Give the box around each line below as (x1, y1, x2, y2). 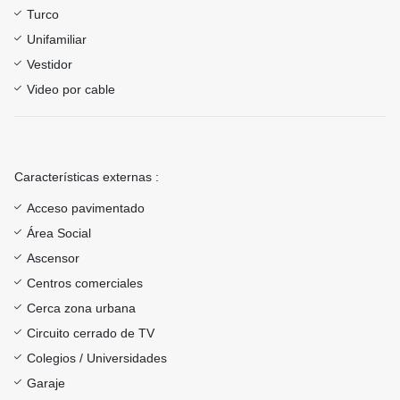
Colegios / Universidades (27, 351, 167, 366)
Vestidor (27, 57, 72, 72)
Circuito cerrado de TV (27, 326, 154, 341)
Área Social (27, 226, 91, 241)
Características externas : (14, 170, 159, 185)
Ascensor (27, 251, 79, 266)
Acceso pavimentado (27, 201, 145, 216)
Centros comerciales (27, 276, 143, 291)
